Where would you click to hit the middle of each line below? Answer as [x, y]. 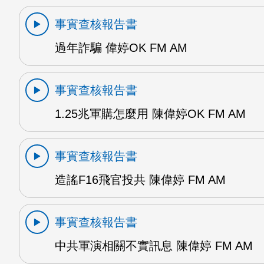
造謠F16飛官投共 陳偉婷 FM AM [140, 179]
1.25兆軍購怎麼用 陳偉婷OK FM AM [150, 113]
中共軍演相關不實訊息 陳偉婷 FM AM [154, 245]
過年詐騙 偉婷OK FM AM [121, 47]
